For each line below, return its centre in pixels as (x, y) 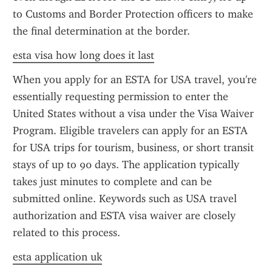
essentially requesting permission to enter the (121, 97)
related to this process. (66, 233)
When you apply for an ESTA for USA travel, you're (135, 80)
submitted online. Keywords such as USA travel (125, 199)
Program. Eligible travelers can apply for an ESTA (130, 131)
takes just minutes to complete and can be (112, 182)
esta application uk (57, 257)
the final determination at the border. (101, 31)
